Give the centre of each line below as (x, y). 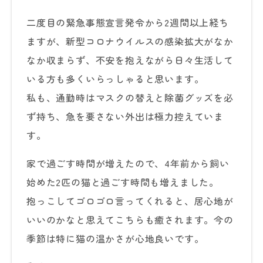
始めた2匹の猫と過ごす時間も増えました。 (123, 182)
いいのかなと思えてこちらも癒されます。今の (130, 220)
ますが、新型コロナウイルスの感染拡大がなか (130, 41)
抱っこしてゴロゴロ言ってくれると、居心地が (130, 201)
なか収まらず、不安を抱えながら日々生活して (130, 60)
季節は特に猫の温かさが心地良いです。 (115, 238)
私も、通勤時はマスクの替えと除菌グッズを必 (130, 97)
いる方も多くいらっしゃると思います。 (115, 79)
